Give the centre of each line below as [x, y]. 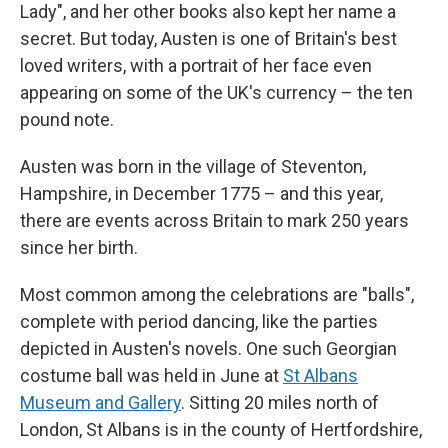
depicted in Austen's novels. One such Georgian [208, 348]
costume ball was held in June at [151, 375]
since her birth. [79, 247]
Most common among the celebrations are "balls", [217, 294]
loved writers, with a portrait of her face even [196, 65]
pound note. [67, 119]
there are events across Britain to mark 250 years [214, 220]
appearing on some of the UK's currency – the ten [216, 92]
